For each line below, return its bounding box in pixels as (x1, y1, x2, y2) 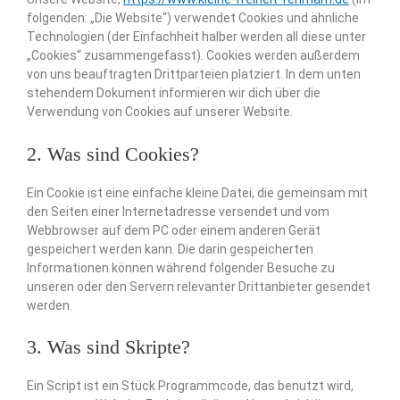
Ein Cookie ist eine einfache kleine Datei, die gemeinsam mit (27, 185, 368, 200)
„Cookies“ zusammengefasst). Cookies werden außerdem (27, 48, 360, 63)
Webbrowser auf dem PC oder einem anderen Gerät (27, 222, 321, 237)
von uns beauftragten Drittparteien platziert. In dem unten (27, 67, 361, 82)
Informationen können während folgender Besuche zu (27, 260, 335, 275)
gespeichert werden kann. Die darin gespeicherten (27, 241, 313, 256)
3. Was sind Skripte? (27, 336, 190, 359)
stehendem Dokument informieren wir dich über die (27, 86, 321, 101)
